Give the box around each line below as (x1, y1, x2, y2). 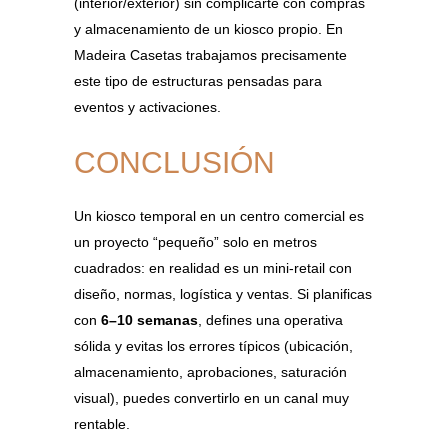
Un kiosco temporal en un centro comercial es (74, 207, 364, 224)
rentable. (74, 415, 130, 432)
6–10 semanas (101, 311, 198, 328)
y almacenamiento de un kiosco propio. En (74, 20, 343, 37)
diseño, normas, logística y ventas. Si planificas (74, 285, 372, 302)
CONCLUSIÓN (74, 145, 275, 179)
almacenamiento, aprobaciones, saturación (74, 363, 347, 380)
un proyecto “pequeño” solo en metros (74, 233, 317, 250)
